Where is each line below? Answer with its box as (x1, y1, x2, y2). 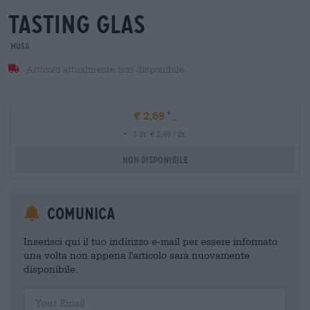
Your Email (23, 287, 66, 297)
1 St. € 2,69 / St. (133, 129, 187, 138)
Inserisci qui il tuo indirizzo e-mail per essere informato (24, 235, 277, 247)
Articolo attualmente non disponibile (23, 64, 184, 75)
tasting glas (8, 10, 145, 39)
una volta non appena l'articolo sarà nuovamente (24, 249, 250, 261)
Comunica (43, 204, 116, 224)
